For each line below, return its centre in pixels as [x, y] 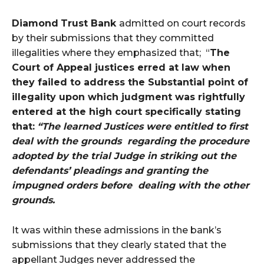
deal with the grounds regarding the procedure [131, 141]
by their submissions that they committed [113, 38]
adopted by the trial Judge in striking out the [126, 156]
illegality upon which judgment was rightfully [128, 97]
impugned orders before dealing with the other [131, 185]
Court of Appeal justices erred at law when [121, 67]
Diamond [35, 23]
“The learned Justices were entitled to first [143, 126]
